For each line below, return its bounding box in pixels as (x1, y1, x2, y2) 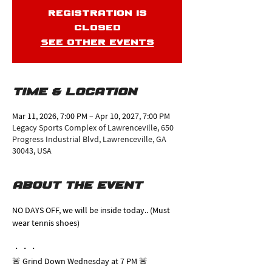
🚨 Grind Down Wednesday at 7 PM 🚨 (12, 256, 148, 267)
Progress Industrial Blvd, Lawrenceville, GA (12, 134, 166, 144)
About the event (12, 180, 142, 192)
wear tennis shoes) (12, 217, 80, 228)
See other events (40, 38, 154, 47)
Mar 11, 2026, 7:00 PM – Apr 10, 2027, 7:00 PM (12, 110, 170, 121)
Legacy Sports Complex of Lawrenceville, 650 (12, 122, 174, 133)
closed (73, 24, 121, 33)
